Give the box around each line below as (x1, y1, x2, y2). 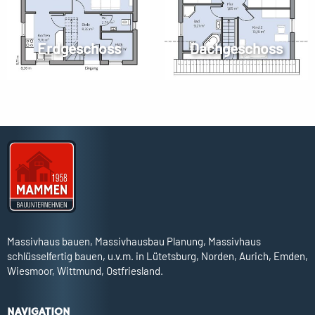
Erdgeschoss (37, 39, 121, 57)
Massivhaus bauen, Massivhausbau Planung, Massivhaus (7, 235, 261, 248)
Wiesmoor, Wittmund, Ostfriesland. (7, 264, 163, 278)
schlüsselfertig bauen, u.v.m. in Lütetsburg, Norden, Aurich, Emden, (7, 250, 308, 263)
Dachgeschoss (190, 39, 283, 57)
